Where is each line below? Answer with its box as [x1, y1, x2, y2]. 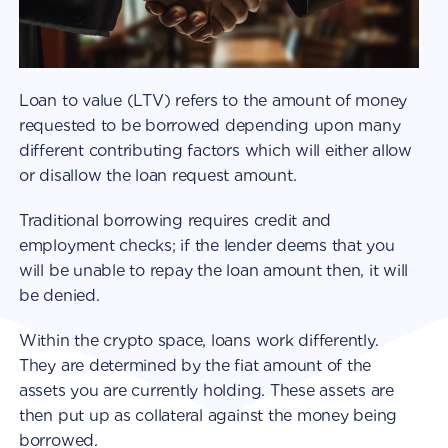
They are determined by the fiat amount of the [18, 356, 372, 376]
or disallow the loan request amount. [18, 166, 297, 186]
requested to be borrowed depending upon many [18, 116, 401, 136]
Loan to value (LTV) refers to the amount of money [18, 91, 408, 111]
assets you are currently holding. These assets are [18, 381, 394, 401]
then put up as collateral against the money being [18, 406, 398, 426]
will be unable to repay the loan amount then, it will [18, 261, 409, 281]
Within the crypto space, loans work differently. [18, 331, 379, 351]
